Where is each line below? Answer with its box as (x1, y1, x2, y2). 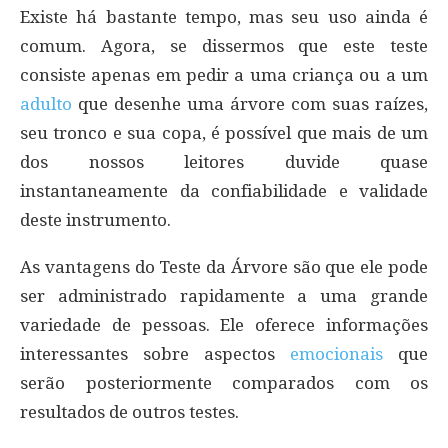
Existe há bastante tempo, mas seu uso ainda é (20, 7, 428, 28)
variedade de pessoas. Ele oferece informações (20, 315, 428, 336)
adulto (20, 94, 72, 115)
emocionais (290, 344, 383, 365)
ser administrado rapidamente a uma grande (20, 286, 428, 307)
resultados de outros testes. (20, 402, 239, 423)
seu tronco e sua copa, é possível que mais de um (20, 123, 428, 144)
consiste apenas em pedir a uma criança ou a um (20, 65, 428, 86)
